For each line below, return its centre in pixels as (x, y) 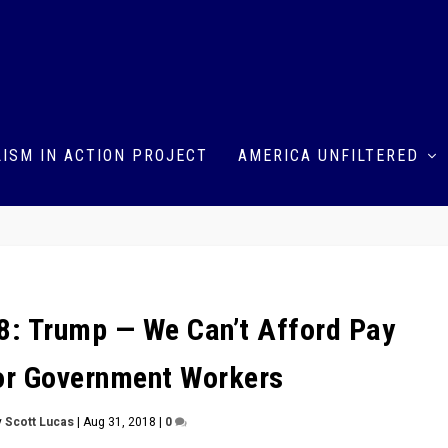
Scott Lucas (39, 421)
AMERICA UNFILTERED (329, 155)
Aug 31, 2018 (119, 421)
